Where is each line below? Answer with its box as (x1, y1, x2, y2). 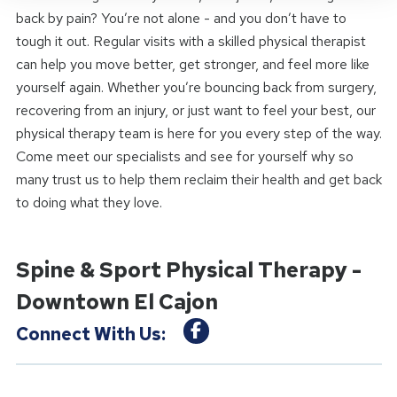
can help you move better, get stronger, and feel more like (15, 55, 370, 74)
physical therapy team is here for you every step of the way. (15, 124, 382, 143)
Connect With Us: (15, 322, 166, 346)
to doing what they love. (15, 193, 162, 212)
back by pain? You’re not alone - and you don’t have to (15, 9, 346, 27)
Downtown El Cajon (15, 288, 218, 315)
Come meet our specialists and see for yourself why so (15, 147, 354, 166)
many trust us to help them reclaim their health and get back (15, 170, 382, 189)
